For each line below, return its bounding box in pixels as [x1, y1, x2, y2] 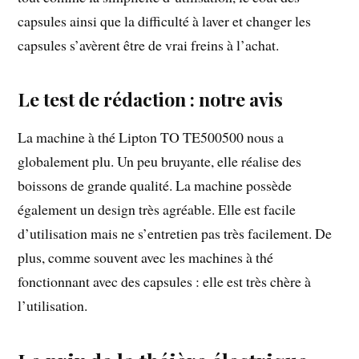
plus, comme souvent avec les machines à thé [18, 247, 274, 267]
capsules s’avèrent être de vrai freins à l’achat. [18, 34, 280, 54]
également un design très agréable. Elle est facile [18, 199, 296, 219]
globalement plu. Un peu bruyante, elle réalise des [18, 151, 302, 171]
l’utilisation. [18, 295, 88, 315]
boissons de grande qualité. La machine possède [18, 175, 292, 195]
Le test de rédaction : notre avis [18, 86, 284, 111]
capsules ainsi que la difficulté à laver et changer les [18, 10, 312, 30]
